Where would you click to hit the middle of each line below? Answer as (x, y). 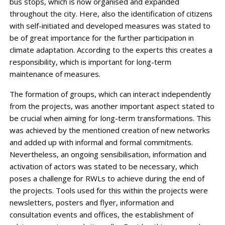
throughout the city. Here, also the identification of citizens (111, 14)
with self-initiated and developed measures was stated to (110, 26)
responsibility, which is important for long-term (90, 62)
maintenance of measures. (55, 74)
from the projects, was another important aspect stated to (112, 106)
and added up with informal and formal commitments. (101, 142)
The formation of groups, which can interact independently (110, 94)
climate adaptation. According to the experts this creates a (111, 50)
